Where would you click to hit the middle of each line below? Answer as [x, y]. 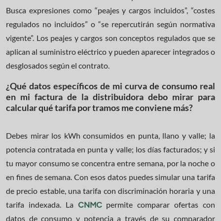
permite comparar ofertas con [159, 205]
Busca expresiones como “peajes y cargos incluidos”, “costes [110, 10]
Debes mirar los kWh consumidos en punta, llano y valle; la [110, 136]
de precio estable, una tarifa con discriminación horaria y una [110, 191]
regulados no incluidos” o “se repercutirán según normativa [110, 24]
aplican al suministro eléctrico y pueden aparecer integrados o [110, 52]
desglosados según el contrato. [58, 66]
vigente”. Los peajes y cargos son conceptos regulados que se [110, 38]
